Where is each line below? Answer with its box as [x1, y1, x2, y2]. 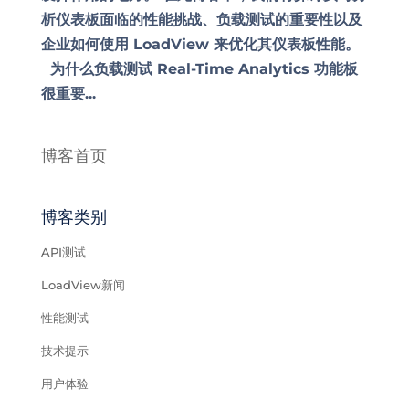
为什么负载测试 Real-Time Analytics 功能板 [40, 60, 358, 78]
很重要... [40, 85, 96, 102]
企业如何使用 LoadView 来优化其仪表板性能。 [40, 36, 360, 53]
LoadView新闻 [40, 278, 125, 292]
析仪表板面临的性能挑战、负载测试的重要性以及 [40, 11, 362, 28]
